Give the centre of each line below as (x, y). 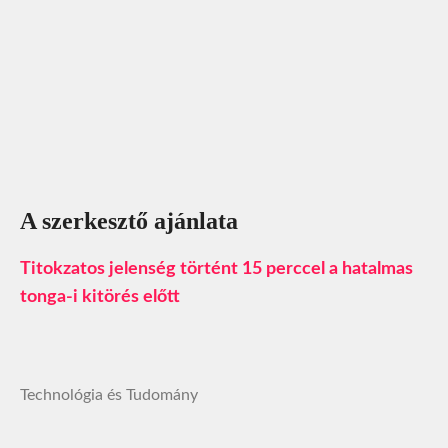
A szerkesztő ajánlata (129, 220)
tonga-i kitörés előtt (100, 296)
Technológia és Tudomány (109, 394)
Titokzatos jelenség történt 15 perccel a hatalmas (216, 268)
